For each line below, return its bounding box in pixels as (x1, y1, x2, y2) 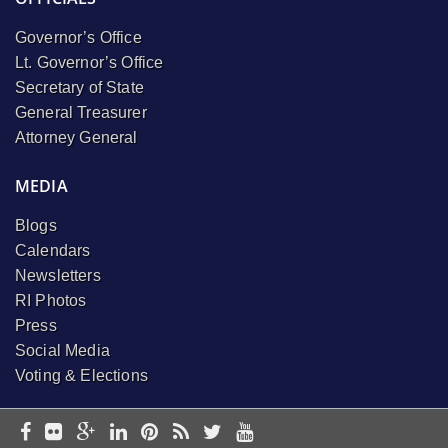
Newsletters (15, 266, 101, 284)
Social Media (15, 341, 110, 359)
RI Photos (15, 291, 87, 309)
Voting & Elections (15, 366, 148, 384)
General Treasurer (15, 104, 147, 122)
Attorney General (15, 129, 138, 147)
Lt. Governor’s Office (15, 54, 164, 72)
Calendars (15, 241, 91, 259)
